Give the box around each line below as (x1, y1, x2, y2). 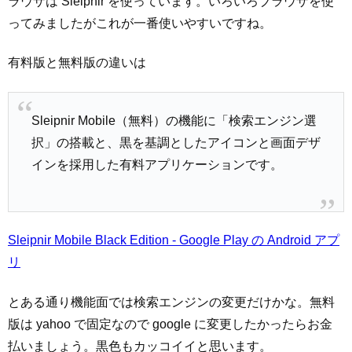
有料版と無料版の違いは (8, 56, 146, 70)
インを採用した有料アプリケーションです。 (31, 158, 283, 172)
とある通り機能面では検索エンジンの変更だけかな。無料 (8, 295, 335, 309)
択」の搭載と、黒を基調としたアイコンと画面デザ (31, 136, 321, 150)
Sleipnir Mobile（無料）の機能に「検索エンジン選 (31, 114, 317, 128)
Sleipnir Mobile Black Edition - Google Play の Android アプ (8, 233, 339, 247)
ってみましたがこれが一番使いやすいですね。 (8, 16, 272, 30)
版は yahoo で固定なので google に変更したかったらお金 (8, 317, 332, 331)
